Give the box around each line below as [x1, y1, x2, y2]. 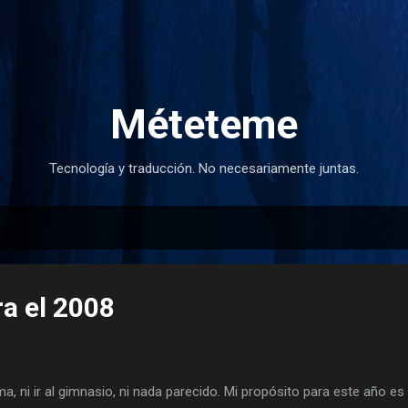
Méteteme [110, 100, 298, 148]
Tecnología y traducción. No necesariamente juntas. [49, 160, 359, 177]
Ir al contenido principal [135, 15, 273, 31]
